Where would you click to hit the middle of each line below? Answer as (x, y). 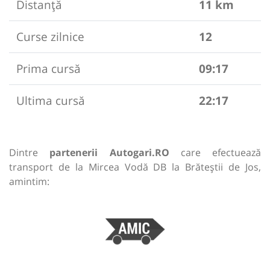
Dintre (30, 153)
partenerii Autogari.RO (109, 153)
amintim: (29, 182)
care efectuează (215, 153)
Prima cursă (49, 69)
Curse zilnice (50, 37)
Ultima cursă (51, 101)
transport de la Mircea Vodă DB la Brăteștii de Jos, (135, 167)
